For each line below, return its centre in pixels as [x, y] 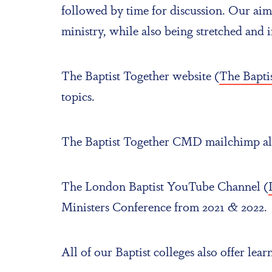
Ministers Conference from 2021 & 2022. [164, 206]
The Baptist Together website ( [140, 75]
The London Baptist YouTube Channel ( [165, 185]
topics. [78, 96]
